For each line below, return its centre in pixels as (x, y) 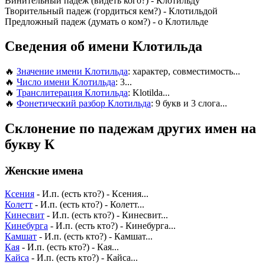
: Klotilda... (149, 93)
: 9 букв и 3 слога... (189, 104)
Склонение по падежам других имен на (130, 129)
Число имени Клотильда (66, 82)
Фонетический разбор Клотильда (84, 104)
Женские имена (44, 171)
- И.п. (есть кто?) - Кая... (69, 247)
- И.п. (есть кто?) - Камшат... (95, 236)
